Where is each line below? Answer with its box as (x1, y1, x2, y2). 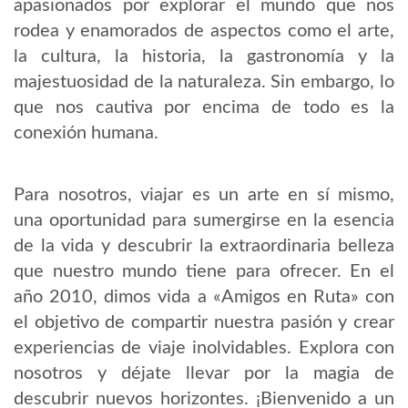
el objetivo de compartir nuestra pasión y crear (14, 313, 394, 332)
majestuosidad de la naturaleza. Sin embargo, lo (14, 73, 394, 92)
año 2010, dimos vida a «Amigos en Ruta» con (14, 288, 394, 307)
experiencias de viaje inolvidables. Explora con (14, 339, 394, 358)
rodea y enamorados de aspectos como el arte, (14, 22, 394, 41)
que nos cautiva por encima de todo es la (14, 98, 394, 117)
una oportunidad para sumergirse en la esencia (14, 211, 394, 230)
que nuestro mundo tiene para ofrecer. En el (14, 262, 394, 281)
